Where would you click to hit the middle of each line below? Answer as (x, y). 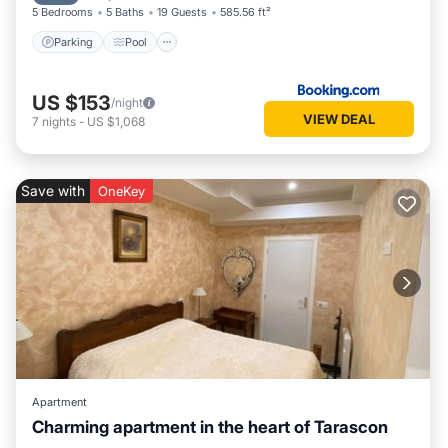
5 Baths (125, 12)
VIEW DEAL (339, 118)
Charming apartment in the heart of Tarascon (210, 427)
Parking (73, 41)
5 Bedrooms (62, 12)
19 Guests (182, 12)
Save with (53, 190)
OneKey (121, 191)
